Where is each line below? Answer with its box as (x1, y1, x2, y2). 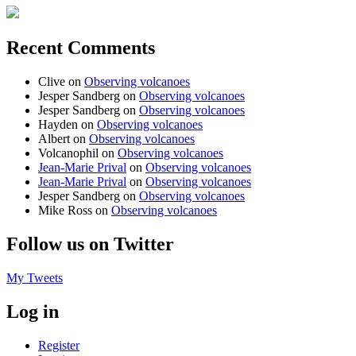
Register (38, 338, 79, 352)
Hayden (38, 118, 78, 132)
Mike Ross (38, 203, 92, 218)
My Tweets (6, 271, 63, 285)
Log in (6, 300, 59, 322)
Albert (38, 132, 70, 146)
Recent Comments (6, 37, 155, 59)
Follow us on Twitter (6, 234, 174, 255)
